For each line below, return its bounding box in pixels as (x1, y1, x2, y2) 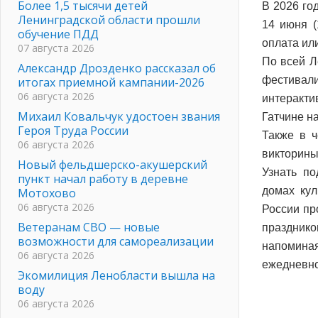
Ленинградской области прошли (18, 11, 200, 28)
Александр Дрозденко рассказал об (18, 60, 216, 76)
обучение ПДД (18, 26, 99, 42)
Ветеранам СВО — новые (18, 219, 160, 235)
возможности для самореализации (18, 233, 214, 249)
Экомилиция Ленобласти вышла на (18, 267, 215, 283)
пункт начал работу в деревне (18, 170, 188, 187)
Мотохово (18, 185, 76, 201)
